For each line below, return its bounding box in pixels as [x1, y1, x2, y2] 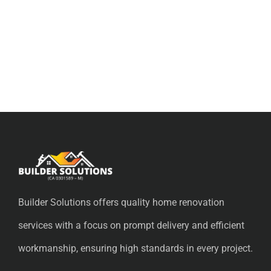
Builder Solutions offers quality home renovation [18, 197, 224, 209]
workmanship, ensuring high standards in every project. [18, 243, 253, 255]
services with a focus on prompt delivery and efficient [18, 220, 244, 232]
